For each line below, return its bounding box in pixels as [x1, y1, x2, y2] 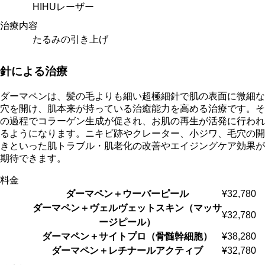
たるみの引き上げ [33, 34, 108, 45]
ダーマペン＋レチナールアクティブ [51, 245, 203, 256]
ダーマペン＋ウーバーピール [66, 188, 189, 199]
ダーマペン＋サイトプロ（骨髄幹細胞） [42, 231, 212, 241]
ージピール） [99, 216, 156, 227]
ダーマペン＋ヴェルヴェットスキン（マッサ [33, 202, 222, 213]
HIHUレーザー [33, 2, 94, 12]
